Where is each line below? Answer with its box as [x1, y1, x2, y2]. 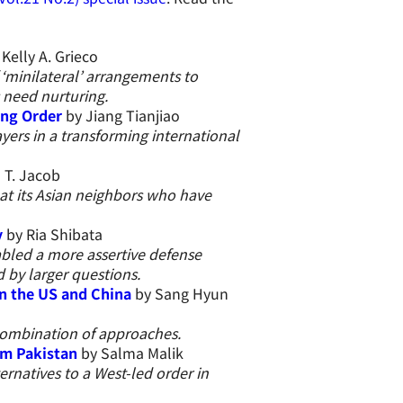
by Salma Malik [80, 342, 184, 363]
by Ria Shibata [5, 223, 103, 245]
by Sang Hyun [134, 282, 228, 304]
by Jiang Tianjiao [65, 104, 180, 126]
